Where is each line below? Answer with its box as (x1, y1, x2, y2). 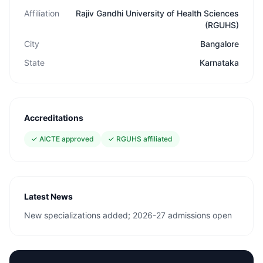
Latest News (24, 191, 73, 201)
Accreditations (24, 113, 83, 123)
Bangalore (200, 39, 239, 49)
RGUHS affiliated (116, 134, 173, 143)
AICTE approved (39, 134, 94, 143)
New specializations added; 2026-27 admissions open (24, 210, 232, 220)
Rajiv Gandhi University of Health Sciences (76, 8, 239, 18)
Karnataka (200, 58, 239, 68)
